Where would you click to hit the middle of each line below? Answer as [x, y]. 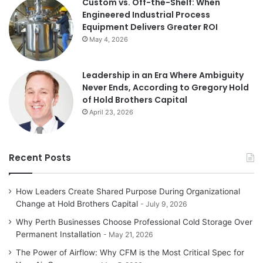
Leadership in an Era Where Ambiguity [163, 75]
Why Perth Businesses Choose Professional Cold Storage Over [134, 222]
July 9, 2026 [166, 204]
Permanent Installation [58, 235]
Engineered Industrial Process [146, 15]
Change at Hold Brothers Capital [77, 204]
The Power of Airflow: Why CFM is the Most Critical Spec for [130, 253]
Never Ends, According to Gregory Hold [166, 88]
